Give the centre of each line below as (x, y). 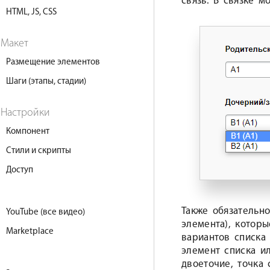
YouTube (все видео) (46, 212)
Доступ (20, 170)
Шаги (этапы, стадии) (46, 82)
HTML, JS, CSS (31, 12)
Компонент (28, 132)
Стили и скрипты (39, 151)
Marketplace (30, 232)
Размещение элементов (53, 62)
